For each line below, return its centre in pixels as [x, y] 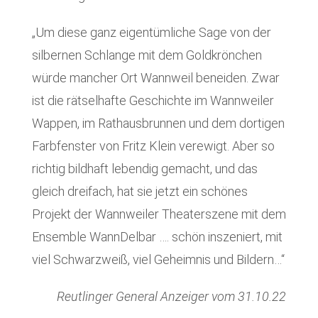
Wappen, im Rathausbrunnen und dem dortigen [158, 124]
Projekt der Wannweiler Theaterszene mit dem [159, 214]
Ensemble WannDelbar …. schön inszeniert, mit [157, 237]
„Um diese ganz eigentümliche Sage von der [151, 33]
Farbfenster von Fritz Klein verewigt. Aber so [153, 146]
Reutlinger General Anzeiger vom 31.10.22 [172, 297]
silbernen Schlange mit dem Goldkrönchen [147, 55]
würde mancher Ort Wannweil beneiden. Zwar [155, 78]
